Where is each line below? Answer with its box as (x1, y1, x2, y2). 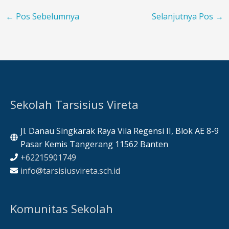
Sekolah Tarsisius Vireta (10, 96, 139, 112)
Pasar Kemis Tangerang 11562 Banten (20, 138, 168, 150)
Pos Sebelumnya (13, 10, 79, 22)
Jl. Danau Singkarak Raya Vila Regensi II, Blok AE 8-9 (20, 125, 219, 136)
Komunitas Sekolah (10, 200, 113, 216)
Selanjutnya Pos (152, 10, 216, 22)
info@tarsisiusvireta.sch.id (20, 165, 120, 176)
